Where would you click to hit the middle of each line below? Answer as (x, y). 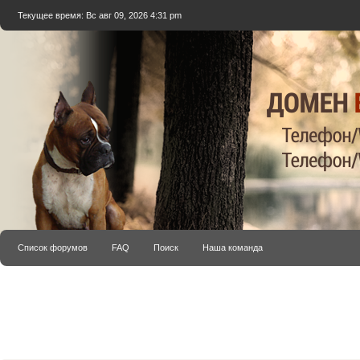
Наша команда (233, 247)
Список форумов (53, 247)
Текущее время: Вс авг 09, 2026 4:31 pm (100, 15)
